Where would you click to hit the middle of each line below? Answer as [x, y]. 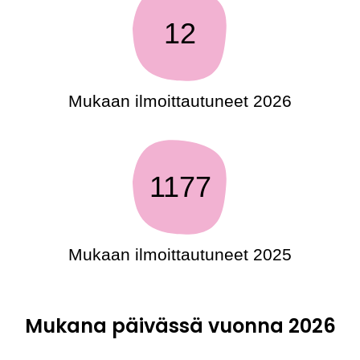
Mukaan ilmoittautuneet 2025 [180, 254]
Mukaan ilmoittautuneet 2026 [180, 100]
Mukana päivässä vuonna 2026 [180, 325]
